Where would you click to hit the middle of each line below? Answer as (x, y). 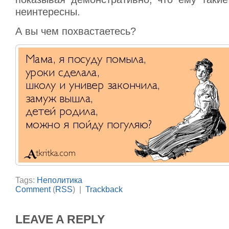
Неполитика (60, 180)
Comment (33, 189)
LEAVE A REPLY (60, 219)
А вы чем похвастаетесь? (76, 31)
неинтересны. (48, 12)
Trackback (104, 189)
